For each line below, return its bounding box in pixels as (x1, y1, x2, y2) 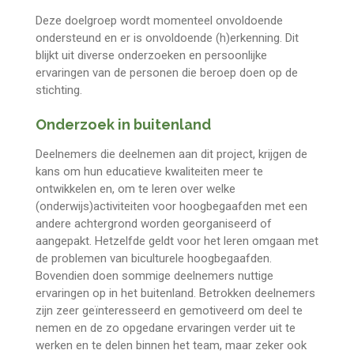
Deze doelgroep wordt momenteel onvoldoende (35, 13, 283, 28)
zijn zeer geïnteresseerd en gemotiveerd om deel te (35, 303, 303, 318)
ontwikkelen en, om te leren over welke (35, 182, 235, 197)
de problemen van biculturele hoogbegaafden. (35, 251, 272, 266)
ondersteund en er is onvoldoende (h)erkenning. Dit (35, 30, 299, 45)
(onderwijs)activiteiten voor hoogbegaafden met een (35, 199, 307, 214)
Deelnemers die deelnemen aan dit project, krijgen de (35, 147, 307, 162)
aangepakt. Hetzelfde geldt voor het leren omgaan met (35, 234, 318, 249)
